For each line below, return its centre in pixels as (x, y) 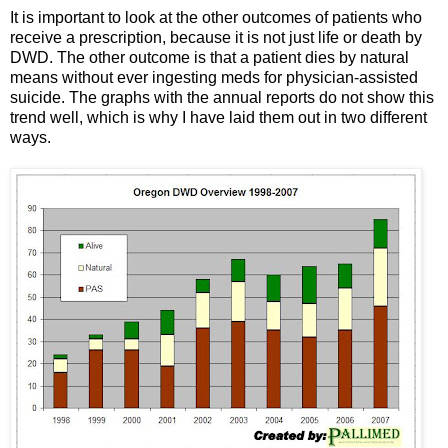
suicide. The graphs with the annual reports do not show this (222, 97)
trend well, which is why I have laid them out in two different (218, 117)
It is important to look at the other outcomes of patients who (216, 17)
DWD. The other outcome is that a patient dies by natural (209, 57)
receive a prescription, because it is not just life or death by (216, 37)
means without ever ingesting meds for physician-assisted (214, 77)
